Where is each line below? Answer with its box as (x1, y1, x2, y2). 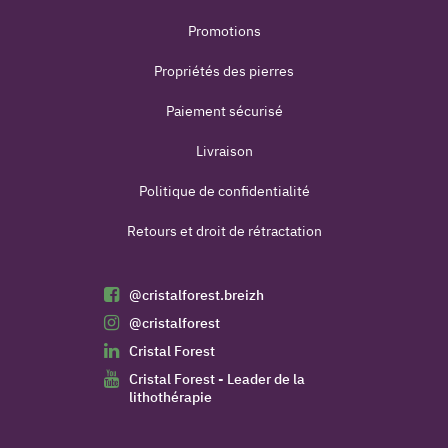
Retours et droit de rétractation (126, 221, 322, 240)
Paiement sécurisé (165, 101, 283, 120)
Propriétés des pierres (154, 61, 294, 80)
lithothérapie (129, 387, 212, 406)
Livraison (195, 141, 253, 160)
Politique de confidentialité (138, 181, 310, 200)
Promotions (187, 21, 261, 40)
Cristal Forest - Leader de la (129, 369, 305, 388)
